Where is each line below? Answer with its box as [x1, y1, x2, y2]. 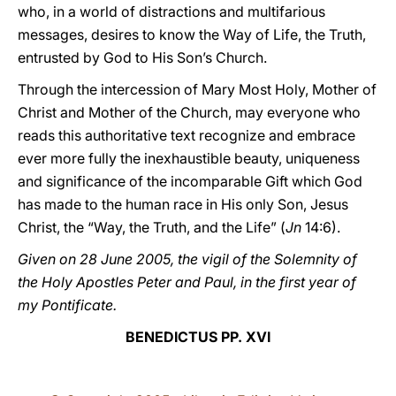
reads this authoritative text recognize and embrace [18, 126, 355, 144]
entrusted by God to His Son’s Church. [18, 49, 267, 66]
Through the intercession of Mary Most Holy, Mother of [18, 80, 377, 98]
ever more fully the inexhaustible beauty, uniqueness [18, 149, 360, 167]
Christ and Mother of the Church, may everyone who [18, 103, 361, 121]
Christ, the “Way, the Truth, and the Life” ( [18, 218, 286, 236]
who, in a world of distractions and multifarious [18, 3, 325, 20]
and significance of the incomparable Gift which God [18, 172, 362, 190]
